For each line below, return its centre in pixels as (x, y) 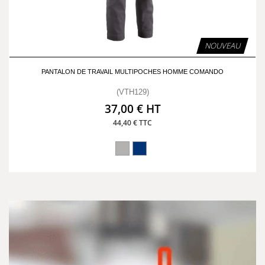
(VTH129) (132, 92)
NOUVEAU (222, 46)
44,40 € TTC (132, 123)
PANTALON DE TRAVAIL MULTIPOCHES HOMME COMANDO (132, 72)
